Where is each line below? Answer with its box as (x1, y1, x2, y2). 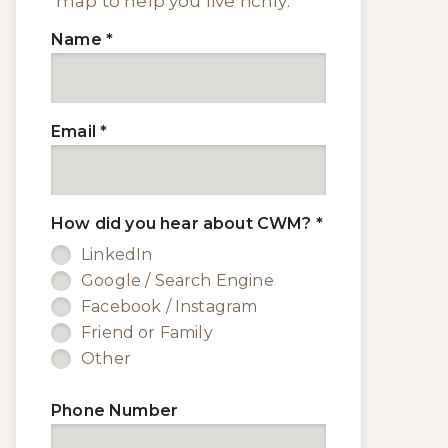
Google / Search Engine (81, 271, 274, 290)
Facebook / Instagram (81, 297, 258, 316)
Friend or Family (81, 323, 213, 342)
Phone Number (51, 401, 179, 420)
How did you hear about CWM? (51, 214, 316, 233)
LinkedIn (81, 245, 153, 264)
